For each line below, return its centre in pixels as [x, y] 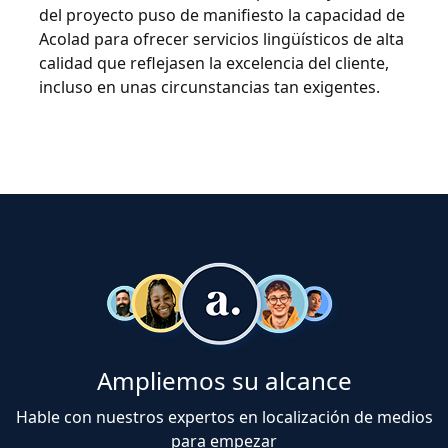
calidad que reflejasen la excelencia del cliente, [214, 63]
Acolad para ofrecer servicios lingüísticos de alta [221, 39]
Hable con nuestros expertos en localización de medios [224, 417]
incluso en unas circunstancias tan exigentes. [209, 87]
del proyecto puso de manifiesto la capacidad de [222, 15]
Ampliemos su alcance [224, 380]
